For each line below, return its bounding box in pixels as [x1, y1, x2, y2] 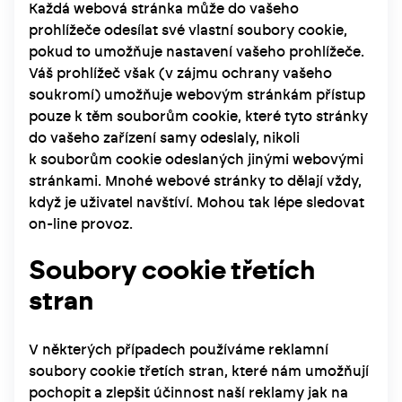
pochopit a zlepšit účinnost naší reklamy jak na [29, 385, 348, 400]
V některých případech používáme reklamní [29, 342, 328, 357]
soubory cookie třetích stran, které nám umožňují [29, 363, 369, 379]
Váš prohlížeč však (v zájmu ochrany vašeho [29, 66, 332, 81]
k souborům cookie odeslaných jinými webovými [29, 152, 363, 167]
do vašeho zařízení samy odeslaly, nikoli [29, 130, 300, 145]
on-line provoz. [29, 216, 133, 232]
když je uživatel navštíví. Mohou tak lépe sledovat [29, 195, 364, 210]
